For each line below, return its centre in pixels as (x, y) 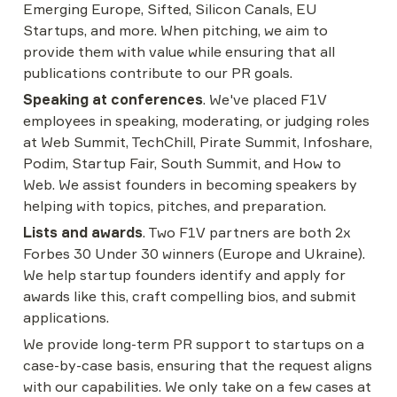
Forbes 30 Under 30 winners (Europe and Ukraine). (194, 253)
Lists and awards (83, 232)
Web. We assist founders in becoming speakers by (190, 184)
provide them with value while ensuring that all (179, 51)
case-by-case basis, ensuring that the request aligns (198, 365)
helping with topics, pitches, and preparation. (175, 206)
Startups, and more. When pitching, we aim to (175, 30)
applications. (66, 317)
